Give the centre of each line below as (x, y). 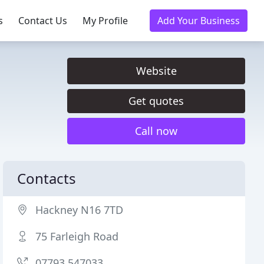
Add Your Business (199, 21)
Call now (156, 131)
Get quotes (156, 101)
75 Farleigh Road (77, 236)
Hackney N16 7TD (80, 210)
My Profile (105, 21)
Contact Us (43, 21)
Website (156, 71)
